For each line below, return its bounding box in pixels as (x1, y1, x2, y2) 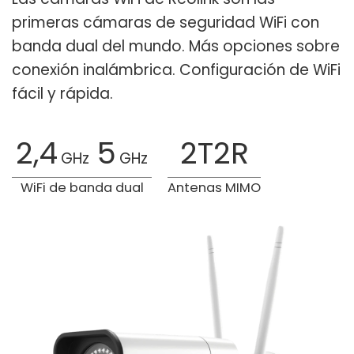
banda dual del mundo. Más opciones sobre (12, 36, 340, 58)
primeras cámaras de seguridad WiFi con (12, 12, 319, 34)
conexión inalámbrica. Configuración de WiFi (12, 59, 341, 81)
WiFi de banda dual (20, 179, 144, 198)
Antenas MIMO (168, 179, 261, 198)
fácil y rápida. (12, 83, 113, 105)
